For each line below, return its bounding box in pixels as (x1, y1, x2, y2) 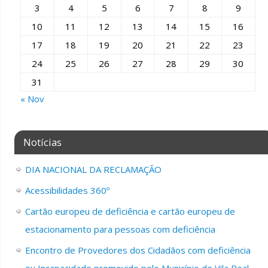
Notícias (23, 135, 62, 150)
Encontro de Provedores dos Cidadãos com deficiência (25, 244, 251, 257)
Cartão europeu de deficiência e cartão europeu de (25, 205, 235, 218)
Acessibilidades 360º (25, 184, 109, 197)
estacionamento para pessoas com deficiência (25, 223, 215, 236)
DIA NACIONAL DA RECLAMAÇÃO (25, 163, 162, 176)
